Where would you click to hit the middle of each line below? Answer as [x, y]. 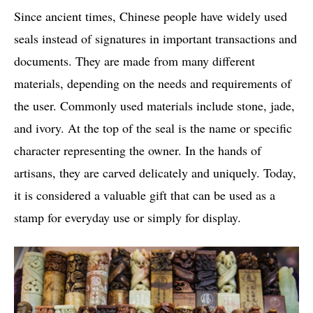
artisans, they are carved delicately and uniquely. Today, [155, 172]
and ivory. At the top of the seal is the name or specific [153, 128]
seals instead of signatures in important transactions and [155, 38]
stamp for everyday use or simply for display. [128, 217]
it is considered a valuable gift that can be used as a [145, 195]
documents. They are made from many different [134, 60]
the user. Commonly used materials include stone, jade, [154, 105]
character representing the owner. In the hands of [138, 150]
